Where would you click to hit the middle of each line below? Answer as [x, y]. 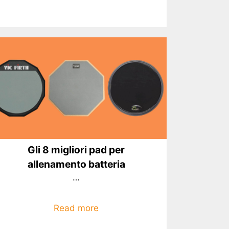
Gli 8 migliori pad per [76, 150]
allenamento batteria [76, 164]
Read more [76, 208]
